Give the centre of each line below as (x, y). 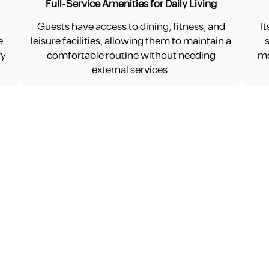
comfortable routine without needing (131, 56)
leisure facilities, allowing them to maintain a (131, 41)
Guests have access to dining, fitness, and (131, 27)
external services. (131, 70)
